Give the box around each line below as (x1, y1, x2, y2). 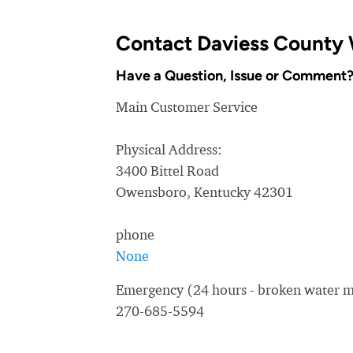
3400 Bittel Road (116, 162, 219, 179)
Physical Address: (116, 141, 222, 158)
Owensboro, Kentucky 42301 (116, 184, 293, 200)
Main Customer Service (116, 98, 258, 115)
